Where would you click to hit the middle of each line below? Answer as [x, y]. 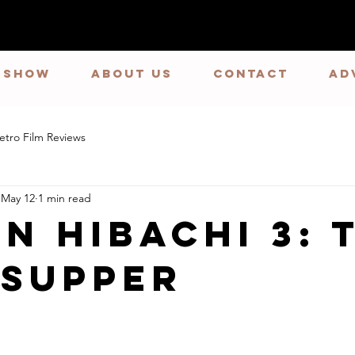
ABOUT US [132, 73]
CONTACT [250, 73]
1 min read [65, 198]
